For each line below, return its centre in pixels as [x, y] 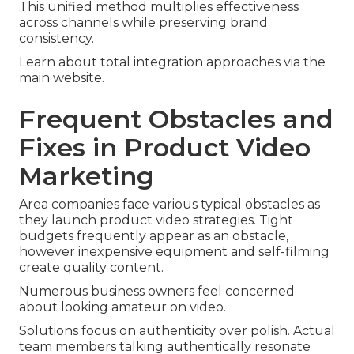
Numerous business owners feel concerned [157, 292]
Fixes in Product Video [165, 148]
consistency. [56, 39]
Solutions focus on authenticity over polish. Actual [177, 331]
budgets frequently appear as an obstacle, [154, 236]
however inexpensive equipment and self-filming [174, 252]
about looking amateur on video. [122, 307]
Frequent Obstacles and [176, 119]
